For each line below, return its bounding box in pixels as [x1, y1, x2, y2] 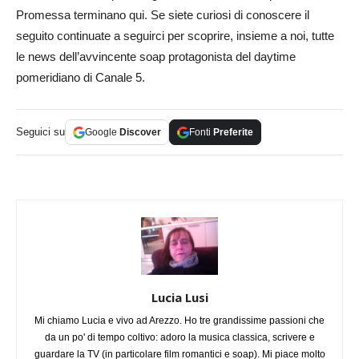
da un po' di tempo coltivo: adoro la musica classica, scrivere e [44, 332, 315, 344]
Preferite [213, 127, 253, 139]
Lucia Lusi [151, 289, 208, 306]
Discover [119, 127, 161, 139]
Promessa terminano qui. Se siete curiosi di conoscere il [16, 8, 309, 22]
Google [85, 127, 119, 139]
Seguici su [16, 126, 65, 139]
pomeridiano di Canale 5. [16, 71, 145, 85]
